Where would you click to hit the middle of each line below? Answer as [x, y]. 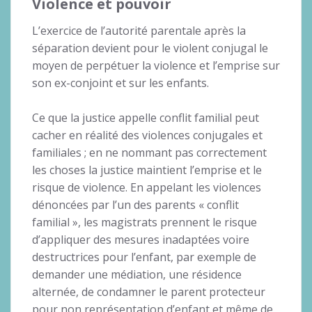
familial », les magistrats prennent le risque [145, 222]
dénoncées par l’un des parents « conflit [135, 204]
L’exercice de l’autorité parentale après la [139, 30]
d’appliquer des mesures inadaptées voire [141, 239]
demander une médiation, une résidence [137, 274]
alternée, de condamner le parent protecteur [149, 291]
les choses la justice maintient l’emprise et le [147, 170]
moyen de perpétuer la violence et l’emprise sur [156, 65]
